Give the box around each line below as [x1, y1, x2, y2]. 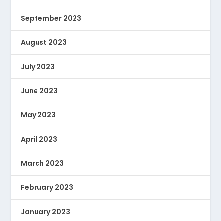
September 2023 [21, 13, 82, 24]
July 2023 [21, 62, 55, 72]
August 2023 [21, 37, 67, 48]
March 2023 [21, 158, 64, 169]
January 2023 [21, 207, 71, 217]
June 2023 [21, 86, 58, 96]
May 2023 [21, 110, 56, 120]
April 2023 [21, 134, 58, 145]
